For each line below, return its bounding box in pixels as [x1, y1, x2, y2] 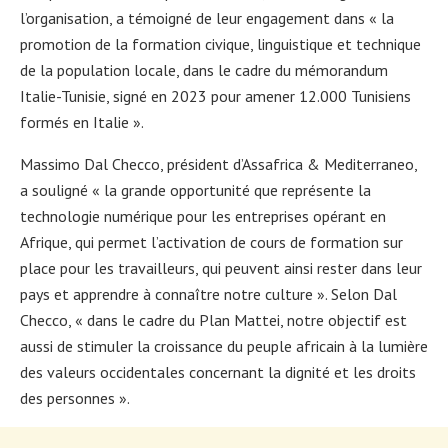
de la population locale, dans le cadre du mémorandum [20, 60, 388, 81]
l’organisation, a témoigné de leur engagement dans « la [20, 8, 394, 29]
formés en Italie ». [20, 112, 144, 133]
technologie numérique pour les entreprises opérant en [20, 206, 386, 227]
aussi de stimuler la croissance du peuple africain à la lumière [20, 336, 428, 357]
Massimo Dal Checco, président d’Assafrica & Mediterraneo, [20, 154, 417, 175]
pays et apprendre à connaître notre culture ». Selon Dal [20, 284, 397, 305]
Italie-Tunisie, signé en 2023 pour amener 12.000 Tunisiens [20, 86, 411, 107]
